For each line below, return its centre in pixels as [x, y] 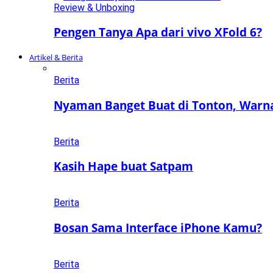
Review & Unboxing [94, 7]
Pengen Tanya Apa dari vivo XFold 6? [158, 32]
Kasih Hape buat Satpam [123, 166]
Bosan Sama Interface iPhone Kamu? [158, 227]
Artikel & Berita [56, 58]
